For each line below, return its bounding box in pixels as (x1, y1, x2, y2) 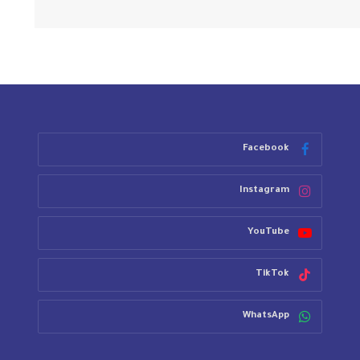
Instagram (239, 185, 289, 196)
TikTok (255, 268, 289, 280)
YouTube (247, 227, 289, 238)
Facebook (242, 143, 289, 154)
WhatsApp (242, 310, 289, 321)
